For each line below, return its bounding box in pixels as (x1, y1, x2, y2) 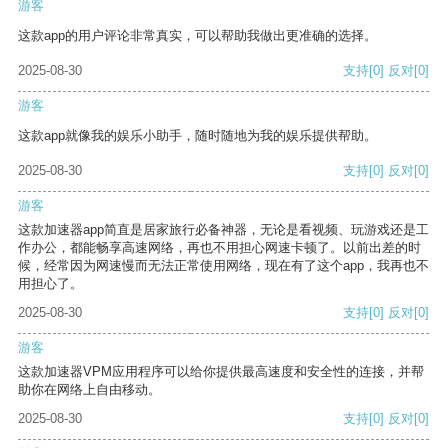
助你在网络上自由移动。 (18, 382, 161, 398)
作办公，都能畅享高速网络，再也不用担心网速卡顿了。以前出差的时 (18, 240, 421, 256)
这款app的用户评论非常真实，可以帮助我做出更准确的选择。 (18, 28, 377, 44)
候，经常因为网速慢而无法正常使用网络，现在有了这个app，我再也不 (18, 258, 429, 274)
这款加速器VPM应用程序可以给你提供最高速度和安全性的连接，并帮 (18, 364, 424, 380)
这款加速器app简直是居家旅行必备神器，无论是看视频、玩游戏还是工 (18, 222, 429, 238)
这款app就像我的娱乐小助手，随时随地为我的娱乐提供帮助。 (18, 128, 377, 144)
